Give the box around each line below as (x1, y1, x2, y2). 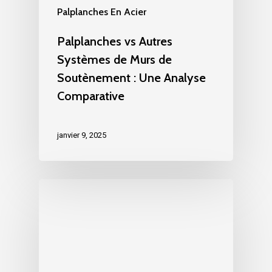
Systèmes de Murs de (57, 52, 172, 67)
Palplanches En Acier (57, 5, 146, 18)
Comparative (57, 88, 124, 103)
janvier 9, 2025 (57, 130, 106, 140)
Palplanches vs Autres (57, 33, 172, 49)
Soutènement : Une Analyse (57, 70, 206, 85)
